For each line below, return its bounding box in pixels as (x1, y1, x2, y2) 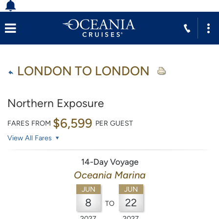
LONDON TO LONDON (14, 63, 153, 78)
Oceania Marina (73, 169, 146, 181)
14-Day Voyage (81, 156, 138, 167)
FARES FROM (7, 118, 53, 128)
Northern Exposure (7, 96, 104, 110)
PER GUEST (95, 118, 133, 128)
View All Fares (7, 133, 54, 142)
